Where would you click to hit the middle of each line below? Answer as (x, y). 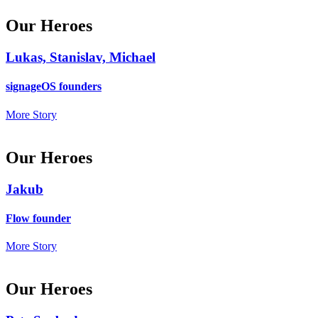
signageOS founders (54, 87)
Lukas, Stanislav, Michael (81, 57)
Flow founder (38, 218)
